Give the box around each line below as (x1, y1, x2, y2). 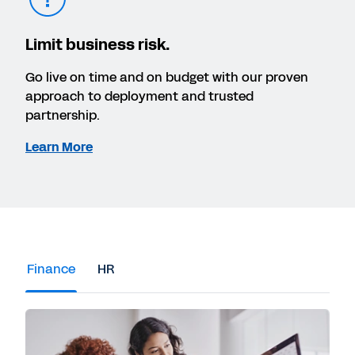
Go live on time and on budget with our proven (25, 68, 308, 87)
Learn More (25, 138, 93, 157)
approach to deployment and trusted (25, 87, 254, 106)
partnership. (25, 106, 100, 125)
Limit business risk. (25, 33, 170, 56)
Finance (27, 259, 75, 278)
